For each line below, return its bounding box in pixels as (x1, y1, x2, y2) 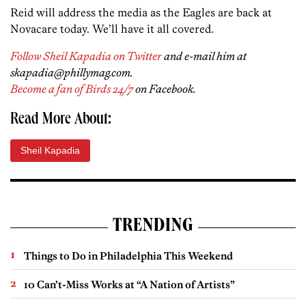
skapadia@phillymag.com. (10, 66, 133, 80)
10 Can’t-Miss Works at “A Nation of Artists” (24, 278, 235, 292)
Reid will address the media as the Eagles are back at (10, 5, 272, 20)
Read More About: (10, 112, 111, 129)
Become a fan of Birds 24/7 (10, 82, 133, 96)
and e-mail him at (162, 49, 247, 64)
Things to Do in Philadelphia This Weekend (24, 249, 233, 263)
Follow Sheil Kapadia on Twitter (10, 49, 162, 64)
